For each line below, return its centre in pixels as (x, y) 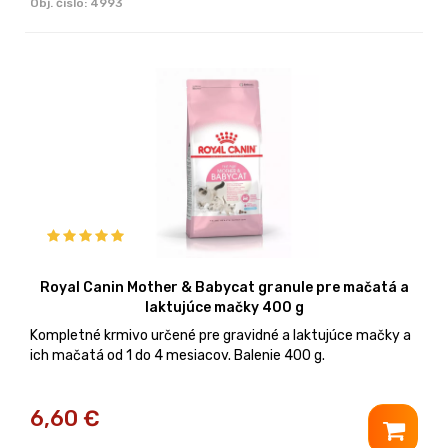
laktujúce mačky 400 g (224, 307)
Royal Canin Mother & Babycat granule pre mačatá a (224, 287)
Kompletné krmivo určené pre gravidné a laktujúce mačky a (220, 335)
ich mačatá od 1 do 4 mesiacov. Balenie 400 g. (177, 355)
